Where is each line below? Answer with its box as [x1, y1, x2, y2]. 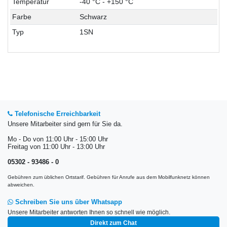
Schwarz [79, 13, 107, 21]
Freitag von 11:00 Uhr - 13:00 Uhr [8, 143, 105, 151]
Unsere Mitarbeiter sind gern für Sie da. [8, 121, 123, 128]
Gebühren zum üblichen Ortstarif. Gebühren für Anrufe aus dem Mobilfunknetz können [8, 174, 210, 180]
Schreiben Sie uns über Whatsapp [13, 198, 122, 206]
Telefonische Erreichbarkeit [13, 110, 100, 118]
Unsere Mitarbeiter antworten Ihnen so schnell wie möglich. [8, 209, 170, 216]
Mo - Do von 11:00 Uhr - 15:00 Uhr [8, 136, 108, 143]
